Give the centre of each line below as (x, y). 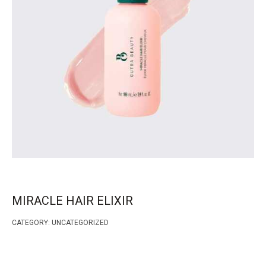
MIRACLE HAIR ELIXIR (72, 201)
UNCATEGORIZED (80, 223)
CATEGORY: (32, 223)
